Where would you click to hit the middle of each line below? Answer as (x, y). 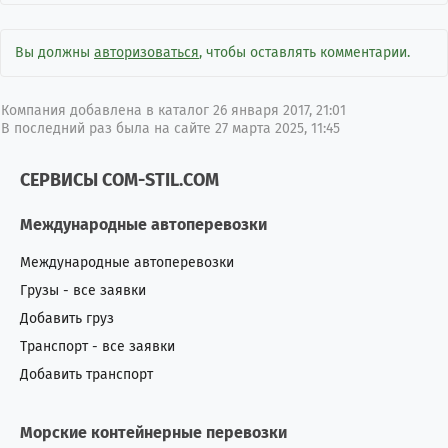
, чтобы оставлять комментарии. (304, 52)
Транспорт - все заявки (97, 346)
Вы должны (54, 52)
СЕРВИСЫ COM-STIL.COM (119, 180)
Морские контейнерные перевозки (153, 432)
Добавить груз (67, 318)
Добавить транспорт (86, 374)
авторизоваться (146, 52)
